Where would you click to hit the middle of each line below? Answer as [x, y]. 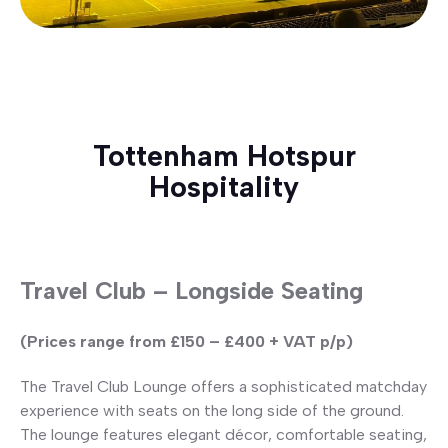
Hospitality [224, 187]
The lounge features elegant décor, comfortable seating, [223, 435]
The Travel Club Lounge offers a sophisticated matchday [223, 387]
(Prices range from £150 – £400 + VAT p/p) [186, 342]
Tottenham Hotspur [224, 156]
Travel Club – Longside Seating [191, 291]
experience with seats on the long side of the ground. [212, 411]
